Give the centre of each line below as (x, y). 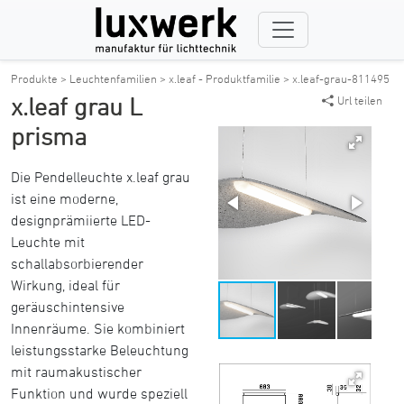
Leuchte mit (48, 242)
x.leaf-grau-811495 (341, 78)
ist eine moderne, (64, 198)
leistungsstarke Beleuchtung (100, 350)
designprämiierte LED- (81, 220)
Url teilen (360, 100)
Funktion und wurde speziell (99, 393)
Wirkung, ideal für (65, 285)
